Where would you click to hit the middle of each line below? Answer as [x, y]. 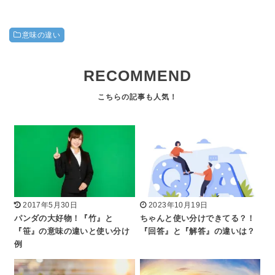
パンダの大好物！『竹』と [64, 219]
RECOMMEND [137, 76]
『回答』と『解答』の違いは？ [198, 232]
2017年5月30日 [50, 205]
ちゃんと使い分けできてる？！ [198, 219]
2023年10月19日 [178, 205]
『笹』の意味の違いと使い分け [72, 232]
